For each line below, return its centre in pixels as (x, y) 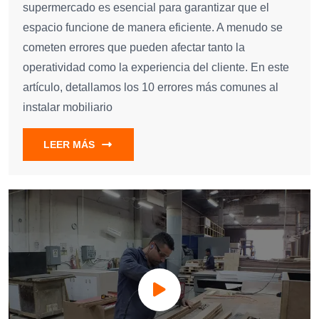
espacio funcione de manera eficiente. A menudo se (153, 28)
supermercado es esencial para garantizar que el (146, 8)
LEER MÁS (69, 145)
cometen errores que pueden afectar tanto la (134, 48)
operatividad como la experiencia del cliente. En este (156, 68)
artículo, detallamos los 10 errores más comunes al (151, 88)
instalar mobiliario (68, 108)
